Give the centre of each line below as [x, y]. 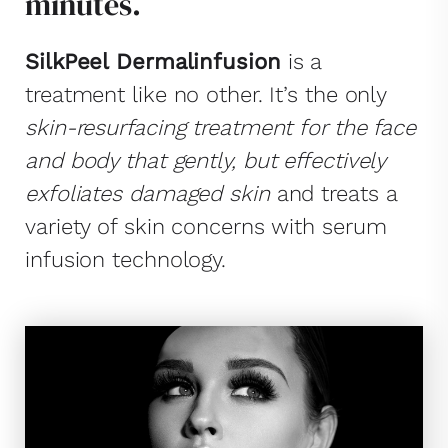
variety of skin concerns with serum [206, 226]
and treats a [333, 193]
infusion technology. [125, 259]
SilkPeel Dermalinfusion [153, 61]
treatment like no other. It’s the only [206, 94]
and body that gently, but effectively [205, 160]
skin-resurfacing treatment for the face [221, 127]
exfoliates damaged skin [147, 193]
